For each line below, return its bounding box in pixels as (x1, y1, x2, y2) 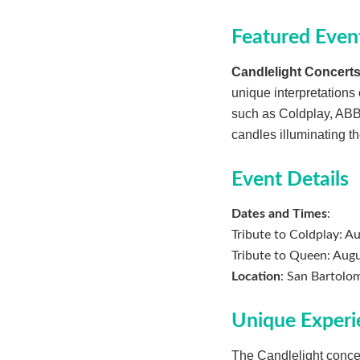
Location (231, 270, 280, 284)
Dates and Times (231, 207, 327, 221)
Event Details (231, 169, 349, 190)
